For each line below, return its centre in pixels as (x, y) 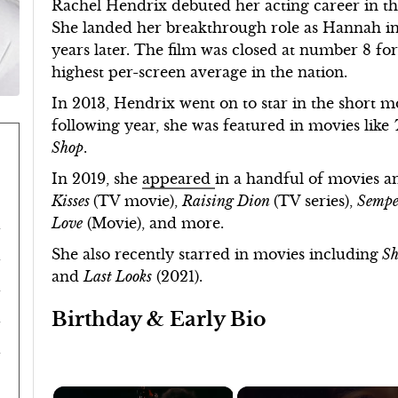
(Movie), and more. (156, 223)
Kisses (73, 201)
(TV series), (316, 201)
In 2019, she (97, 179)
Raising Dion (228, 201)
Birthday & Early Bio (159, 319)
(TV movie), (138, 201)
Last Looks (118, 276)
